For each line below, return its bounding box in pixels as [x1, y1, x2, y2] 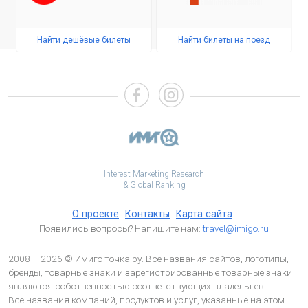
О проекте [72, 208, 119, 220]
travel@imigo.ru [203, 223, 269, 234]
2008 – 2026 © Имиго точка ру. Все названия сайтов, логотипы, [8, 253, 289, 264]
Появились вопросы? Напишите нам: [39, 223, 203, 234]
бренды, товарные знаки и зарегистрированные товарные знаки [8, 267, 292, 278]
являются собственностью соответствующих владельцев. [8, 280, 266, 291]
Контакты [125, 208, 170, 220]
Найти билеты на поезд [178, 35, 270, 45]
